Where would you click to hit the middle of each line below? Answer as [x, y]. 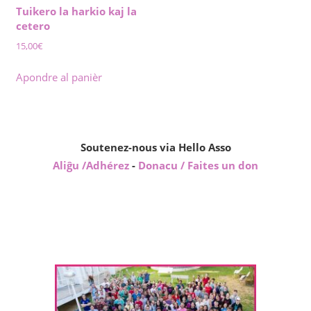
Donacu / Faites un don [198, 166]
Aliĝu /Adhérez [92, 166]
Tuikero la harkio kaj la [76, 11]
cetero [33, 25]
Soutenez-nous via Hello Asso [155, 148]
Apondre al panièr [59, 77]
